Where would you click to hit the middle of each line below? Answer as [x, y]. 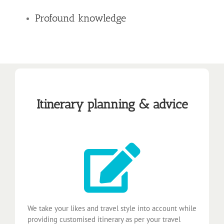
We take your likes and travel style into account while [112, 208]
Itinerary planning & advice [112, 104]
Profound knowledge [80, 18]
